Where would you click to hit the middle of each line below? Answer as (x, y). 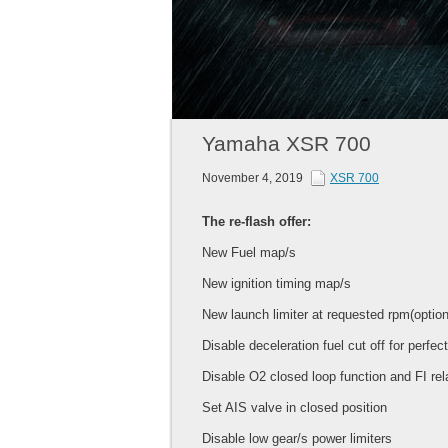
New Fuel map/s (249, 253)
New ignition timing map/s (276, 284)
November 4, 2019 (254, 178)
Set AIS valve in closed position (294, 408)
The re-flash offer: (256, 222)
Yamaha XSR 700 (286, 144)
